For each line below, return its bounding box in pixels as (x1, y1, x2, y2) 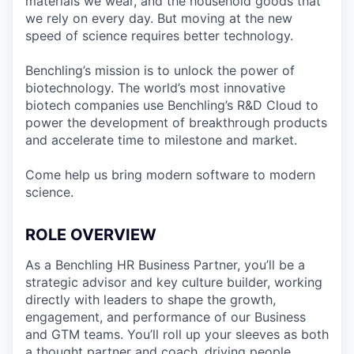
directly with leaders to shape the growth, (25, 292, 276, 307)
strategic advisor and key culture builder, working (25, 274, 322, 290)
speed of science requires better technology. (25, 28, 293, 43)
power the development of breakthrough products (25, 115, 327, 130)
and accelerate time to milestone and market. (25, 132, 297, 148)
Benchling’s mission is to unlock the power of (25, 62, 295, 78)
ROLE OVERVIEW (25, 225, 156, 244)
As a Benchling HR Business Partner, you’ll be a (25, 257, 305, 273)
